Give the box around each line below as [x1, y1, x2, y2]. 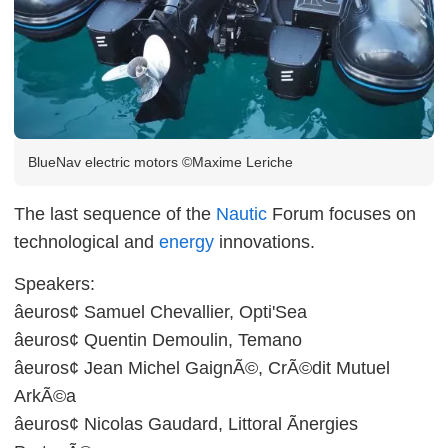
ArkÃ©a [14, 385, 76, 406]
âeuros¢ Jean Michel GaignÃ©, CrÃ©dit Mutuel [14, 357, 390, 378]
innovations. [214, 231, 315, 252]
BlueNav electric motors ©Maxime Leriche [28, 153, 293, 170]
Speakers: [14, 273, 95, 294]
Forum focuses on [267, 203, 416, 224]
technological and [14, 231, 159, 252]
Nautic [216, 203, 267, 224]
